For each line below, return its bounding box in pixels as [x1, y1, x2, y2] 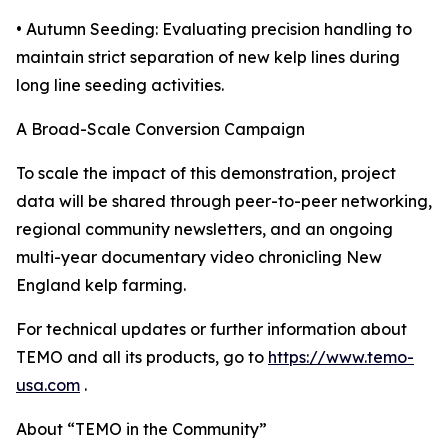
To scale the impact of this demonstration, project [16, 163, 396, 184]
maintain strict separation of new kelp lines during [16, 47, 400, 68]
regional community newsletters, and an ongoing [16, 219, 393, 240]
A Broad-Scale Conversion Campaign [16, 119, 305, 140]
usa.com [16, 375, 80, 396]
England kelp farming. [16, 275, 186, 296]
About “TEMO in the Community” [16, 419, 267, 440]
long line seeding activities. [16, 75, 224, 96]
